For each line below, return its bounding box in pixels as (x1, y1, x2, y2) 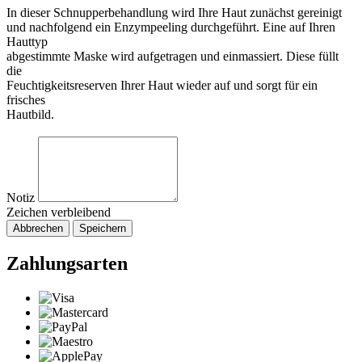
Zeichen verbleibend (6, 204, 111, 219)
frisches (6, 92, 45, 107)
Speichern (79, 221, 126, 234)
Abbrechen (13, 221, 63, 234)
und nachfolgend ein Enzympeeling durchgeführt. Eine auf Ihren (6, 19, 335, 34)
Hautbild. (6, 107, 54, 121)
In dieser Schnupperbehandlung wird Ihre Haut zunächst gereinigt (6, 5, 342, 19)
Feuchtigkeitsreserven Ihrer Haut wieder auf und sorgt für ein (6, 78, 318, 92)
